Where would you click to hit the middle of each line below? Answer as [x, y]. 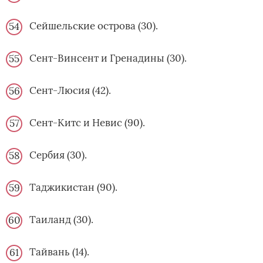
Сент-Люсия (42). [70, 91]
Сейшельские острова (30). [94, 26]
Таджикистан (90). [73, 188]
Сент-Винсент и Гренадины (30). [108, 58]
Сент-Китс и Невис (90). [87, 123]
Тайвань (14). [59, 252]
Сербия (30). [58, 155]
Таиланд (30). [61, 220]
